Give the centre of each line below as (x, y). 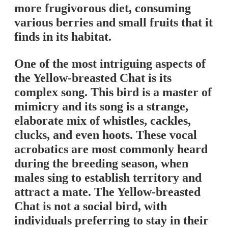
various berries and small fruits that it (113, 23)
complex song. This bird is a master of (113, 92)
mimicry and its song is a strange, (101, 107)
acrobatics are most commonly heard (111, 149)
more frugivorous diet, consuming (103, 8)
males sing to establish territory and (108, 178)
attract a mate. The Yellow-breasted (107, 192)
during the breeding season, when (101, 164)
